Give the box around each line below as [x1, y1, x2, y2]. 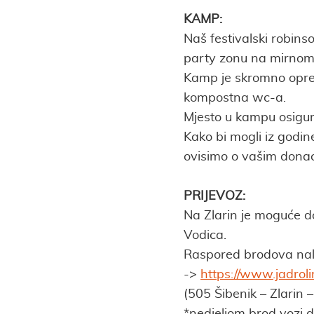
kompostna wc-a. [184, 92, 286, 104]
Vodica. [184, 229, 226, 242]
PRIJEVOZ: [184, 190, 245, 203]
